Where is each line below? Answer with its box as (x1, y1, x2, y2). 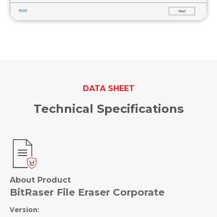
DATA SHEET (82, 83, 135, 93)
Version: (9, 204, 39, 214)
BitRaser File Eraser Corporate (9, 186, 165, 198)
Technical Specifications (33, 101, 184, 116)
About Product (9, 175, 71, 185)
